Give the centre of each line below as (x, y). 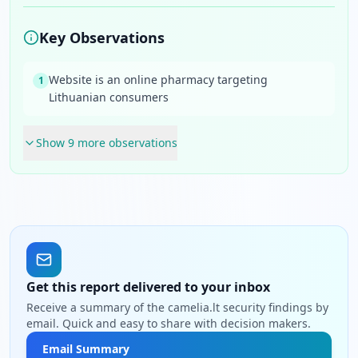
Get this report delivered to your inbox (148, 287)
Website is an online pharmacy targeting (158, 80)
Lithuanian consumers (109, 97)
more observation (123, 143)
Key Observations (102, 38)
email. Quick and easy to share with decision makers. (169, 323)
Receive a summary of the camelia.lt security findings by (177, 307)
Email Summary (86, 349)
